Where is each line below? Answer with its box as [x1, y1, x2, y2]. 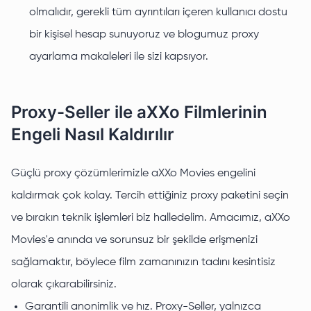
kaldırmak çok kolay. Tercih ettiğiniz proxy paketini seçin [11, 190, 289, 202]
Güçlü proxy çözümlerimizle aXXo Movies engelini [11, 168, 255, 180]
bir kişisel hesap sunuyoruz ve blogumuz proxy [29, 29, 259, 41]
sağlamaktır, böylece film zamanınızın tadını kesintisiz [11, 257, 276, 269]
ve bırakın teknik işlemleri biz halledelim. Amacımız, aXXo [11, 212, 290, 224]
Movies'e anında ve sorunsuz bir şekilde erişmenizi [11, 235, 258, 246]
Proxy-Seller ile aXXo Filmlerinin [11, 102, 267, 123]
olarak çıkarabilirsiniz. [11, 279, 117, 291]
